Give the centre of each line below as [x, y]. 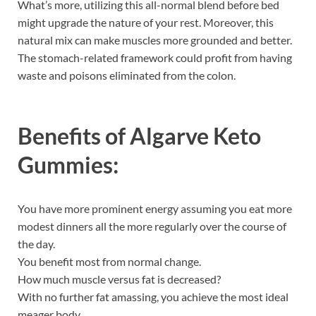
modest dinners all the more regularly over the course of [152, 226]
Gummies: [68, 164]
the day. [36, 243]
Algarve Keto [195, 135]
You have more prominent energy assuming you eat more [155, 208]
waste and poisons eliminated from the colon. [127, 75]
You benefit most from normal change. [109, 261]
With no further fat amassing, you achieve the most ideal [153, 296]
